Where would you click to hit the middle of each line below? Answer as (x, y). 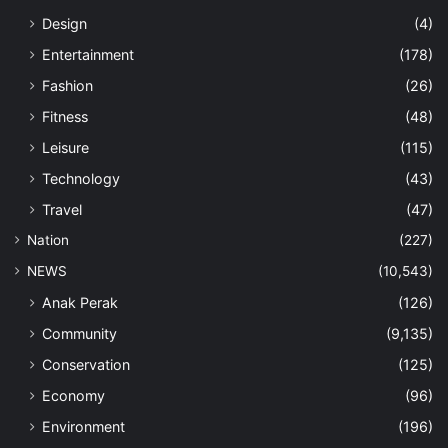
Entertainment (88, 54)
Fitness (65, 116)
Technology (81, 178)
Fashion (67, 85)
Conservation (86, 364)
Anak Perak (80, 302)
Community (79, 333)
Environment (83, 426)
